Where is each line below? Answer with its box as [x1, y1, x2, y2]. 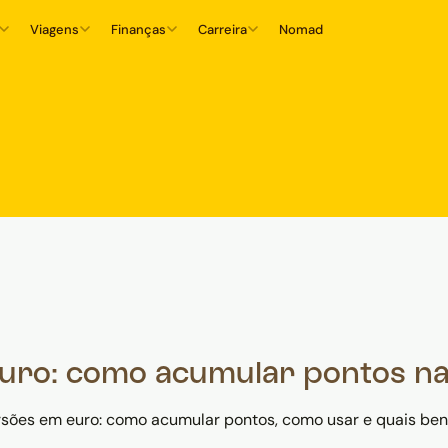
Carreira [198, 20, 248, 38]
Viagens [30, 20, 80, 38]
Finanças [111, 20, 167, 38]
